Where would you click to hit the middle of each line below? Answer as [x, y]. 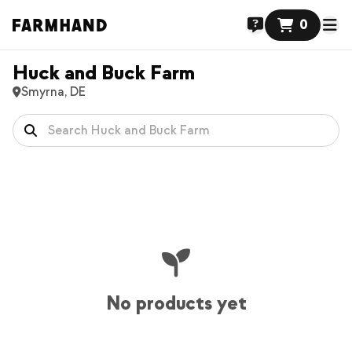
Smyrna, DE [53, 92]
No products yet [176, 304]
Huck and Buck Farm [104, 73]
